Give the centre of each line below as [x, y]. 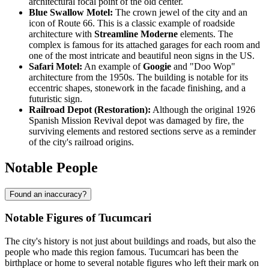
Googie [157, 66]
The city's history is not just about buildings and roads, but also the [130, 241]
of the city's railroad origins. [81, 142]
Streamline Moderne [136, 34]
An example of [113, 66]
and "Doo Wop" [203, 66]
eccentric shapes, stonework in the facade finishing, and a [137, 88]
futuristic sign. [56, 98]
